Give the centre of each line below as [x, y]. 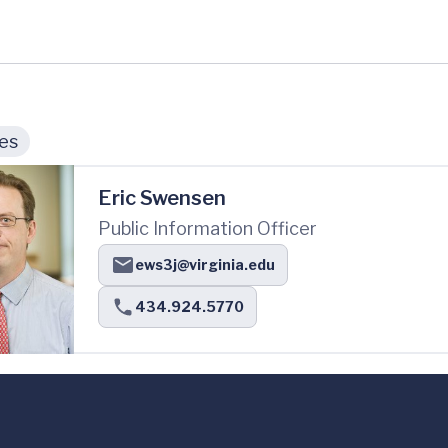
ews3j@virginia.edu [205, 264]
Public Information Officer [207, 228]
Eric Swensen [162, 197]
